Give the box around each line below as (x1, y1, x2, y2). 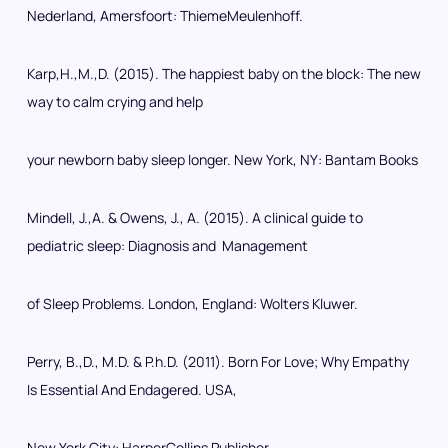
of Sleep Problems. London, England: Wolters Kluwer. (27, 293, 358, 313)
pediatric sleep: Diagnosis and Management (27, 235, 308, 255)
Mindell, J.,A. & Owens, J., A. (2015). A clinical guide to (27, 207, 363, 227)
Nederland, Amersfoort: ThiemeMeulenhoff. (27, 5, 303, 25)
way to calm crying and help (27, 91, 203, 111)
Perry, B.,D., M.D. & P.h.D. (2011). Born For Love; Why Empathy (27, 351, 409, 371)
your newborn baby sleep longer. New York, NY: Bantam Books (27, 149, 418, 169)
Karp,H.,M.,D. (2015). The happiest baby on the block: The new (27, 63, 421, 83)
